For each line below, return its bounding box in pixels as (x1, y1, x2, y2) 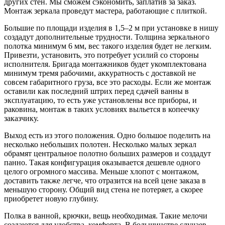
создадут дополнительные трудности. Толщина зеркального (4, 32, 209, 41)
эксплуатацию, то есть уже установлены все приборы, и (4, 95, 197, 104)
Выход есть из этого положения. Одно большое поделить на (4, 131, 210, 140)
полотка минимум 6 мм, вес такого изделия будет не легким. (4, 41, 211, 50)
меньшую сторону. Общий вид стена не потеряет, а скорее (4, 185, 203, 194)
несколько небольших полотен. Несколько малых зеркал (4, 140, 196, 149)
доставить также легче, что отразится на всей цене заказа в (4, 176, 206, 185)
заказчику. (4, 114, 39, 123)
